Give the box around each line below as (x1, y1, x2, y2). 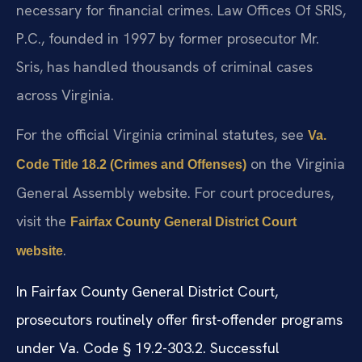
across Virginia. (16, 85, 114, 104)
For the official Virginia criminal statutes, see (16, 125, 308, 145)
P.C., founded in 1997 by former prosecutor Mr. (16, 28, 319, 48)
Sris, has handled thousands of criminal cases (16, 57, 313, 76)
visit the (16, 212, 70, 231)
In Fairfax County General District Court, (16, 281, 278, 301)
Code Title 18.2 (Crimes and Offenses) (16, 158, 246, 172)
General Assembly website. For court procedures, (16, 183, 334, 203)
